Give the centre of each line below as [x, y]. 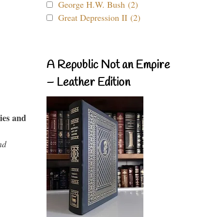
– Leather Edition [88, 83]
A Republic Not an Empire [108, 65]
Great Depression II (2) [99, 17]
